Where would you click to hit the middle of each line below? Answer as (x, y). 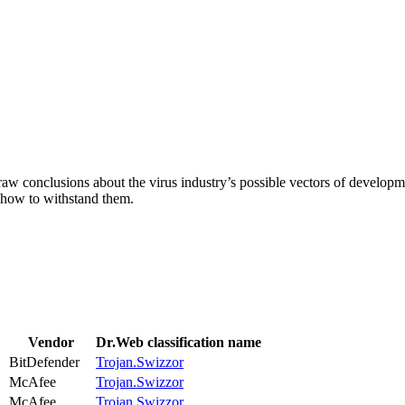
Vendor (51, 342)
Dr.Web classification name (179, 342)
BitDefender (44, 362)
